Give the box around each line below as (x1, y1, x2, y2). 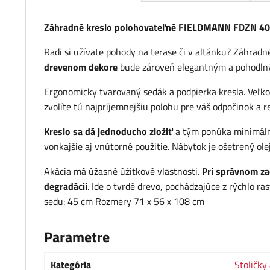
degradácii (44, 179, 87, 194)
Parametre (44, 226, 110, 248)
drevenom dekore (44, 60, 118, 75)
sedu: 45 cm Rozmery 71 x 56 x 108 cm (44, 194, 204, 209)
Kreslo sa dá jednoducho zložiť (44, 124, 173, 139)
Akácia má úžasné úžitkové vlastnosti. (44, 164, 199, 179)
